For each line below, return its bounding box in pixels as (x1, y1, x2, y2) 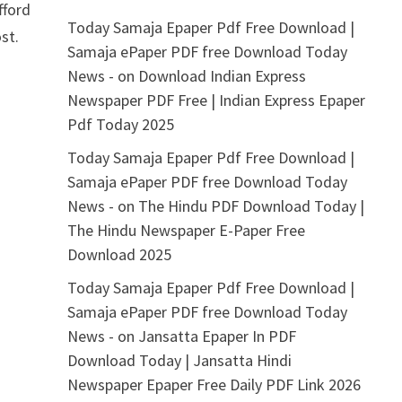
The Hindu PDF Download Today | (137, 196, 364, 216)
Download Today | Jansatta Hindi (66, 350, 292, 371)
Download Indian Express (137, 66, 306, 86)
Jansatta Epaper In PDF (137, 326, 296, 346)
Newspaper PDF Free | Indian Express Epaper (66, 90, 365, 110)
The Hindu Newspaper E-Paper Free (66, 220, 305, 240)
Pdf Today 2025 (66, 114, 174, 135)
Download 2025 (66, 244, 171, 265)
